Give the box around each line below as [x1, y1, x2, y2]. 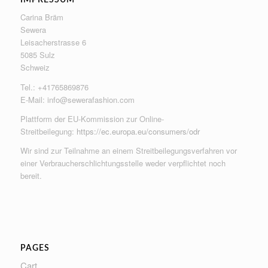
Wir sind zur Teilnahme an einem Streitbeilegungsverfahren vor [20, 144, 237, 156]
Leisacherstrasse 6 [20, 36, 86, 48]
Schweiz [20, 62, 50, 74]
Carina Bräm [20, 11, 63, 23]
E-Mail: [20, 93, 47, 105]
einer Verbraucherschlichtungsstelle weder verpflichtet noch [20, 157, 226, 169]
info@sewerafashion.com [47, 93, 135, 105]
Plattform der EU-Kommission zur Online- [20, 112, 164, 124]
